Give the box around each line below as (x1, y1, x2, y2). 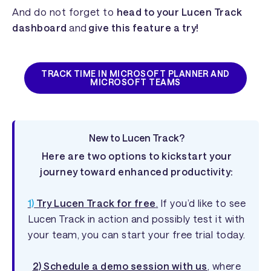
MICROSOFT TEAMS (90, 76, 181, 87)
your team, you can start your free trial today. (28, 228, 246, 240)
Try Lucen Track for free (34, 197, 156, 209)
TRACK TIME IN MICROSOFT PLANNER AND (41, 68, 230, 79)
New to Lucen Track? (89, 131, 184, 143)
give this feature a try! (87, 21, 199, 33)
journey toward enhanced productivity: (40, 165, 233, 177)
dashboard (12, 21, 70, 33)
